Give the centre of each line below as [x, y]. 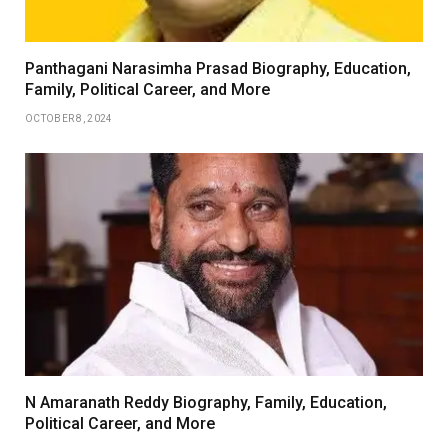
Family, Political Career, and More [147, 89]
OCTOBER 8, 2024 [69, 118]
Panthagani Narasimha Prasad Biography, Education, [218, 68]
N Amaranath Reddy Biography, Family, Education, [206, 403]
